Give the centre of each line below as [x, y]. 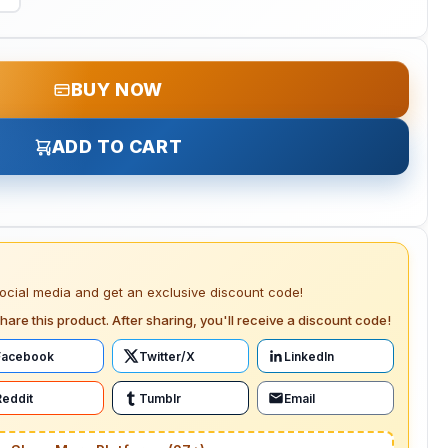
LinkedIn [309, 356]
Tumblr [160, 398]
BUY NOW [117, 90]
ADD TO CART [117, 147]
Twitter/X [167, 356]
